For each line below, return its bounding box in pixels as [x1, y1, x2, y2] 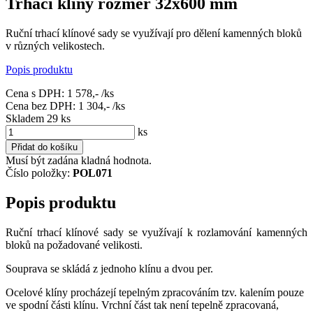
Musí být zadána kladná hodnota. [6, 154, 152, 167]
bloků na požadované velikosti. [6, 239, 143, 252]
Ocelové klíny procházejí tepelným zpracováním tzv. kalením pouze [6, 286, 304, 299]
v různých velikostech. [6, 40, 105, 52]
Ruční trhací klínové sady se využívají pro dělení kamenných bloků [6, 27, 302, 40]
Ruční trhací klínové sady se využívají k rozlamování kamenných [6, 226, 307, 239]
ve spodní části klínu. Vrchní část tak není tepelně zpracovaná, [6, 299, 279, 312]
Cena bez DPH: [6, 100, 78, 112]
